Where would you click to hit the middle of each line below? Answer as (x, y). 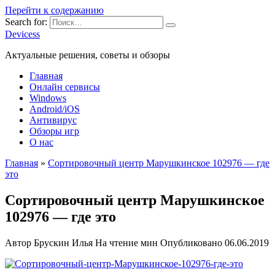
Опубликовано (191, 242)
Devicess (22, 34)
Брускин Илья (63, 242)
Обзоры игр (54, 131)
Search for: (26, 22)
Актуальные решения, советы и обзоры (87, 55)
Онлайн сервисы (65, 87)
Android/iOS (55, 109)
